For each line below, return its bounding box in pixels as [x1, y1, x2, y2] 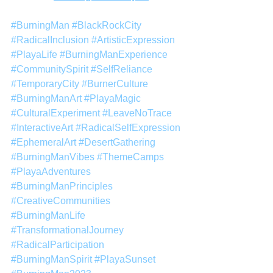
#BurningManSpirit [11, 253, 92, 264]
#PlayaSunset [94, 253, 155, 264]
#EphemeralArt [11, 136, 76, 147]
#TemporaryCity [11, 78, 79, 89]
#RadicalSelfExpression [76, 122, 180, 133]
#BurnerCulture [82, 78, 148, 89]
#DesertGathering [79, 136, 155, 147]
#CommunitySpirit [11, 63, 88, 74]
